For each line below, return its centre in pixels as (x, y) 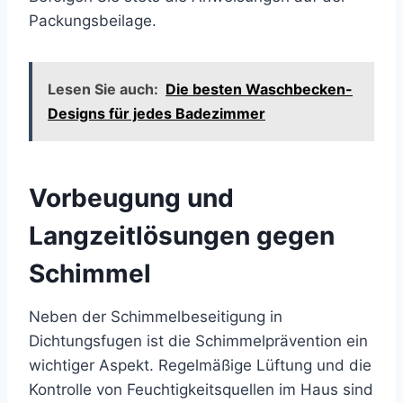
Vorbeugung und (131, 198)
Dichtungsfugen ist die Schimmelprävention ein (198, 341)
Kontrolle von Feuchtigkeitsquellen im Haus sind (201, 390)
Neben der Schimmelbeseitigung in (156, 317)
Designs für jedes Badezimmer (157, 114)
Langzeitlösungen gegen (182, 236)
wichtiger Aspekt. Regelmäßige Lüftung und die (200, 366)
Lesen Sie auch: (103, 90)
